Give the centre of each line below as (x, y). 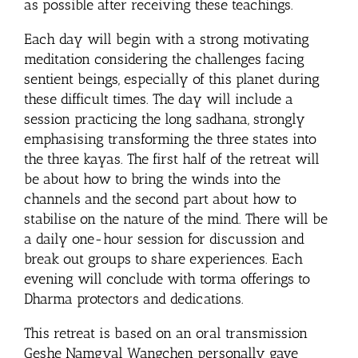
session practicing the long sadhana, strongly (165, 119)
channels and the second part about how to (160, 199)
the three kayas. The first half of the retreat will (172, 159)
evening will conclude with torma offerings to (167, 278)
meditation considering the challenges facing (164, 59)
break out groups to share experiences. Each (163, 259)
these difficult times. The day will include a (159, 99)
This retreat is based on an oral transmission (166, 333)
